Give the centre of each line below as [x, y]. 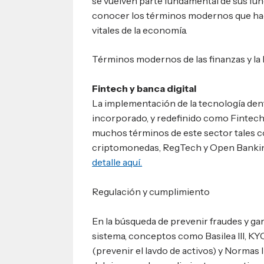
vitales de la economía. [140, 30]
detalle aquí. [117, 162]
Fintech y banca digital [144, 89]
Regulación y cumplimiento [151, 191]
